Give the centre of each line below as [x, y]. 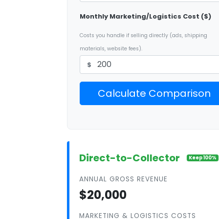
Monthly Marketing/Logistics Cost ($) [145, 16]
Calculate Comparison [154, 93]
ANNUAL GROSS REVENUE [123, 179]
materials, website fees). [111, 48]
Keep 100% [203, 158]
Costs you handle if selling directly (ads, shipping [143, 35]
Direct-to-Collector [130, 158]
